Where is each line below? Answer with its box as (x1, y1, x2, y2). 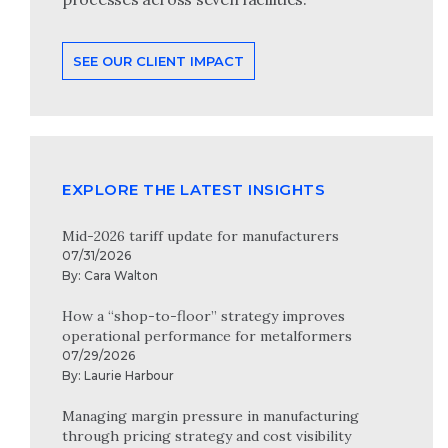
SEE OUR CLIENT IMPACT (73, 53, 244, 70)
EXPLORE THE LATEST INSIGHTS (62, 180, 326, 200)
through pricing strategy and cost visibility (62, 427, 351, 446)
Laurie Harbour (84, 368, 174, 384)
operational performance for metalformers (62, 327, 352, 346)
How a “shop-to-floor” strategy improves (62, 307, 345, 326)
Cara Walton (84, 268, 158, 284)
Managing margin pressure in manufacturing (62, 407, 359, 426)
